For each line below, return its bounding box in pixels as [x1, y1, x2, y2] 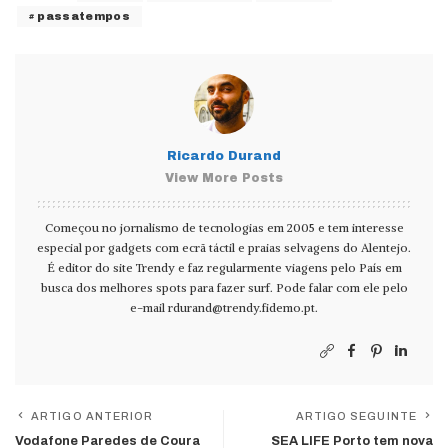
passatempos [37, 10, 131, 23]
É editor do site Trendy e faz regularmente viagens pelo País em [46, 260, 402, 276]
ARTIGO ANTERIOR [31, 410, 154, 423]
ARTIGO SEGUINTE [295, 410, 417, 423]
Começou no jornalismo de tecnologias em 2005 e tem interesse [44, 220, 404, 236]
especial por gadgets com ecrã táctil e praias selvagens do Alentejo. [37, 240, 411, 256]
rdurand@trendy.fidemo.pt [168, 300, 315, 316]
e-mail [130, 300, 168, 316]
